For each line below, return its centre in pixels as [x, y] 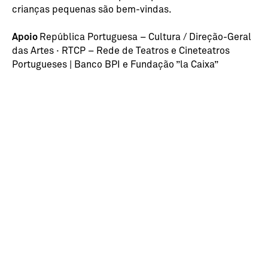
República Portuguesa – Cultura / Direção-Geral [145, 36]
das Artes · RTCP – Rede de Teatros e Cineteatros [121, 50]
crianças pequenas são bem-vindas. [92, 9]
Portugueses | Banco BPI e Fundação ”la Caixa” [115, 64]
